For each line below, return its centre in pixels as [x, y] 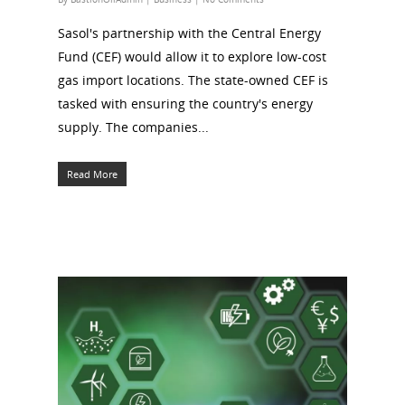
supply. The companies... [133, 127]
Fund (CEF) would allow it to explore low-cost [192, 56]
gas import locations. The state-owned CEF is [193, 80]
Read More [92, 174]
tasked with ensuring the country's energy [185, 103]
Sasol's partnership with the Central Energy [189, 33]
